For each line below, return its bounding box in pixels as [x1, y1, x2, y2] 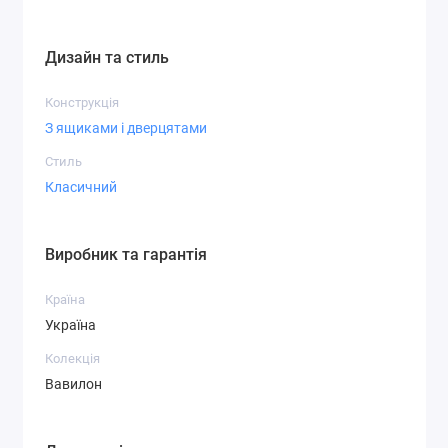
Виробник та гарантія [45, 245, 207, 265]
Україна [45, 316, 96, 333]
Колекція [45, 351, 100, 367]
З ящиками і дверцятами [45, 119, 207, 136]
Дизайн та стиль [45, 48, 169, 68]
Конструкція [45, 95, 119, 111]
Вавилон [45, 375, 102, 392]
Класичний [45, 178, 117, 195]
